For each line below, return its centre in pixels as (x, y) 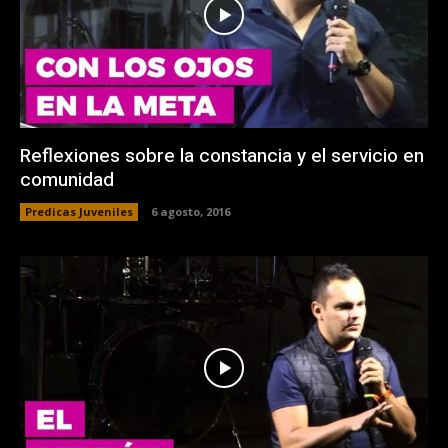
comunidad (67, 179)
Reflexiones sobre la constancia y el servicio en (222, 155)
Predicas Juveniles (79, 211)
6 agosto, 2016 (190, 211)
